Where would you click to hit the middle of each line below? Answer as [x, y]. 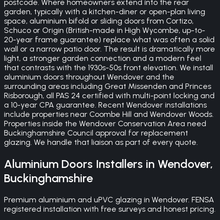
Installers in [125, 164]
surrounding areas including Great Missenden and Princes [108, 86]
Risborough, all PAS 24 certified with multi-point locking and [109, 96]
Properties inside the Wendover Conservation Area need [105, 124]
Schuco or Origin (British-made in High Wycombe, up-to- [105, 30]
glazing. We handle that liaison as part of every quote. [101, 142]
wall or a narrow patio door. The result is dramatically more [110, 49]
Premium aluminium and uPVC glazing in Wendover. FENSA [109, 200]
